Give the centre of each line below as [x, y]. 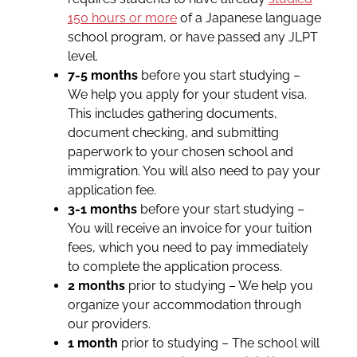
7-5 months [102, 75]
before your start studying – [220, 209]
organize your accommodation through [184, 304]
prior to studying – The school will [218, 343]
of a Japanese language [249, 18]
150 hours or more [122, 18]
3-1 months [102, 209]
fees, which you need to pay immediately [188, 247]
